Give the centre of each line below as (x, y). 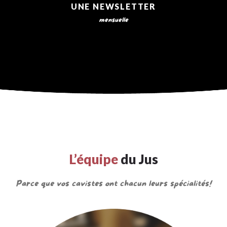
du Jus (138, 159)
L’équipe (93, 159)
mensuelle (113, 20)
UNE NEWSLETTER (113, 6)
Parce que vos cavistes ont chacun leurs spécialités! (113, 183)
